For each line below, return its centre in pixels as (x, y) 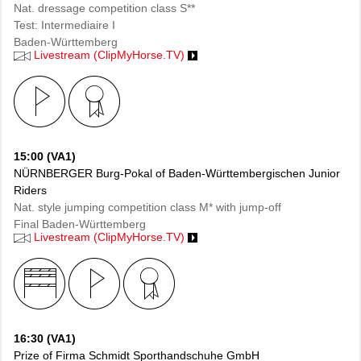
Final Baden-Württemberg (80, 224)
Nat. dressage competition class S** (104, 8)
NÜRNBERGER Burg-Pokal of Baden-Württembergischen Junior (177, 173)
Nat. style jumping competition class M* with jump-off (147, 207)
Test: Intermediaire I (64, 25)
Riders (30, 190)
